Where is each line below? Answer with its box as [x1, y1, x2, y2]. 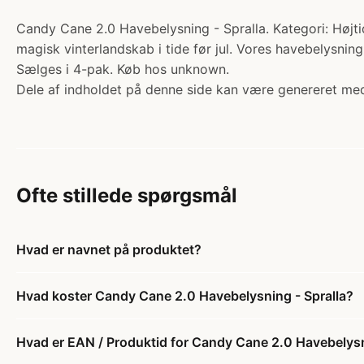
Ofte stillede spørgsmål [16, 184, 237, 208]
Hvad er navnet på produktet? [16, 241, 201, 258]
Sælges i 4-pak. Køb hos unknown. [16, 61, 229, 78]
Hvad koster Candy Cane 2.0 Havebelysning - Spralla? [16, 288, 353, 305]
